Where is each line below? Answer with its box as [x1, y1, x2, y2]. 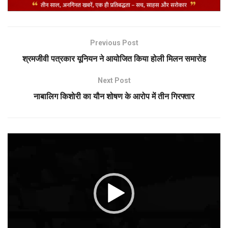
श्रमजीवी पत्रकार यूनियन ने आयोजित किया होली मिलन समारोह [22, 54, 206, 64]
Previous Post [90, 39, 138, 47]
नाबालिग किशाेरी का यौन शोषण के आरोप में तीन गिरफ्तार [34, 92, 194, 102]
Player [7, 146, 27, 154]
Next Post [97, 76, 131, 85]
